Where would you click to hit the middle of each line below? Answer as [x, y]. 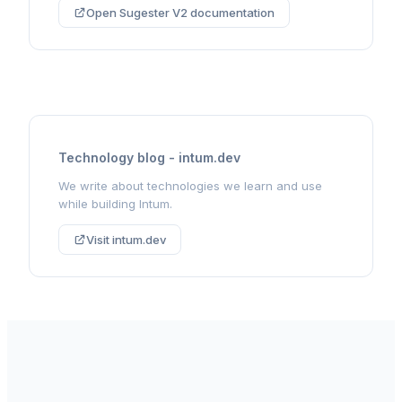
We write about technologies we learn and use [190, 186]
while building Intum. [115, 204]
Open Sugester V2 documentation [180, 13]
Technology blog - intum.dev [149, 158]
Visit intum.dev [126, 240]
